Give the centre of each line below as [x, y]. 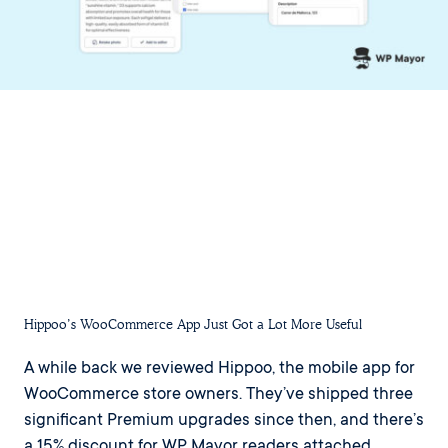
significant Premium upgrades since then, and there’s [224, 421]
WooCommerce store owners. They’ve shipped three [218, 395]
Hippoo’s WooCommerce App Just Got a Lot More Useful [193, 324]
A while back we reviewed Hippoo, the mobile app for [219, 369]
